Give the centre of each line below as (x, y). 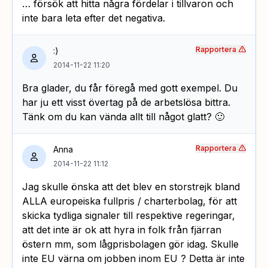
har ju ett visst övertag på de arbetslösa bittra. (126, 102)
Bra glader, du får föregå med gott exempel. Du (130, 88)
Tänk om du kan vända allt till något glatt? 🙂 (123, 116)
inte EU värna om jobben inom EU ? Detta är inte (133, 258)
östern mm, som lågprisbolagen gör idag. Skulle (130, 244)
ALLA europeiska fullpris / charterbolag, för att (130, 201)
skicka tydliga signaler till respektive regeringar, (129, 215)
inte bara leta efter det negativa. (94, 18)
